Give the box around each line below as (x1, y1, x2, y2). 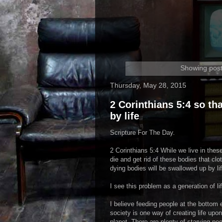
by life (110, 110, 139, 121)
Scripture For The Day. (110, 128, 175, 136)
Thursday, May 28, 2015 (110, 81, 186, 89)
